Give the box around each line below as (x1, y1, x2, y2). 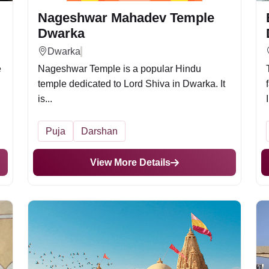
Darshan (81, 126, 118, 136)
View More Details (90, 157, 171, 168)
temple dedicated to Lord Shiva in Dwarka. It (38, 79, 225, 89)
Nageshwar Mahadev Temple (38, 10, 214, 25)
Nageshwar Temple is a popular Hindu (38, 64, 201, 74)
